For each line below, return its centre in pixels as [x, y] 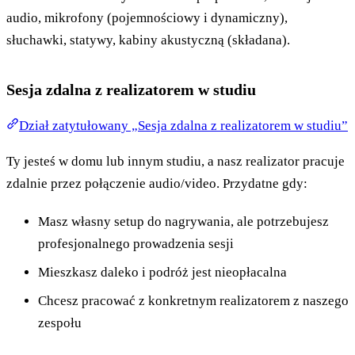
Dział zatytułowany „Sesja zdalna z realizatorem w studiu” [183, 126]
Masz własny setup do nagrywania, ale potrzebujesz [183, 222]
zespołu [60, 323]
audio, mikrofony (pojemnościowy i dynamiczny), [147, 18]
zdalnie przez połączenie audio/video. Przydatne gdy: [157, 184]
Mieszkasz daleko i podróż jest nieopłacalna [162, 273]
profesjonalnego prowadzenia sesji [136, 244]
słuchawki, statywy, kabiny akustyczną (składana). [148, 40]
